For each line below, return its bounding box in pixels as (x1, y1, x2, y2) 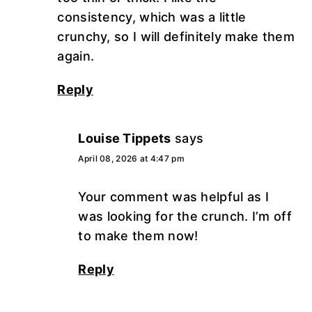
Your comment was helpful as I (78, 189, 270, 204)
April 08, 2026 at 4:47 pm (78, 153, 185, 164)
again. (57, 48, 95, 63)
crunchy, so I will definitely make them (57, 29, 295, 44)
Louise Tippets (78, 130, 171, 146)
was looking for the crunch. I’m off (78, 208, 292, 224)
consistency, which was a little (57, 9, 247, 24)
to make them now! (78, 228, 198, 243)
